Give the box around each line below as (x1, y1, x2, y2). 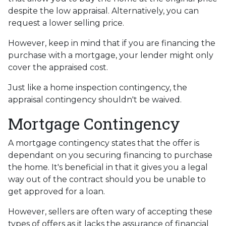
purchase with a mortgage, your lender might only (8, 50, 213, 60)
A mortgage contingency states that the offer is (8, 138, 199, 148)
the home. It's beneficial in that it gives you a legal (8, 162, 208, 172)
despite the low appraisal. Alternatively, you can (8, 6, 199, 16)
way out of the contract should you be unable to (8, 174, 206, 184)
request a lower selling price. (8, 18, 124, 28)
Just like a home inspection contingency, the (8, 82, 187, 92)
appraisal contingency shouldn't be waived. (8, 94, 182, 104)
